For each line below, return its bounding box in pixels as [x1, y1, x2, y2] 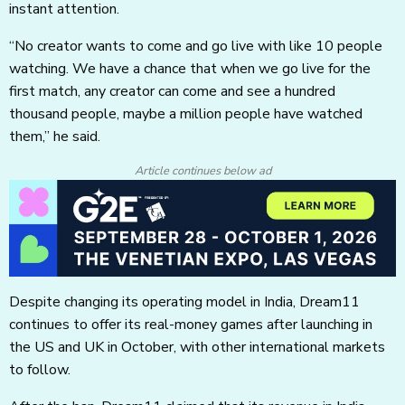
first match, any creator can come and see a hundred [9, 81, 335, 102]
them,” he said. [9, 127, 100, 147]
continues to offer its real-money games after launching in [9, 315, 372, 335]
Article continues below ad [134, 163, 271, 180]
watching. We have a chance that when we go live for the [9, 59, 371, 80]
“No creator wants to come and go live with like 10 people [9, 36, 382, 57]
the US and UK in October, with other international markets [9, 337, 385, 358]
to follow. [9, 360, 74, 381]
